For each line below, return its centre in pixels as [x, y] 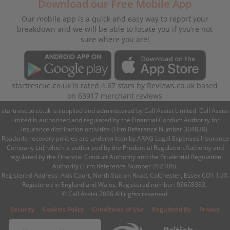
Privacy [209, 209]
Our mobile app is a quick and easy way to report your [115, 18]
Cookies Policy [63, 209]
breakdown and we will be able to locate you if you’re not [115, 29]
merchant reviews [131, 95]
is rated [87, 85]
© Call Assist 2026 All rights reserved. [115, 194]
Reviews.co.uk [171, 85]
